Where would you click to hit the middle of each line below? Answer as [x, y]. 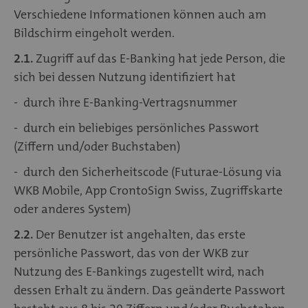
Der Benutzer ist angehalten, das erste [139, 234]
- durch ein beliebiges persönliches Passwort [136, 128]
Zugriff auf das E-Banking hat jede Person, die [161, 58]
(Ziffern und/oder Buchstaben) [97, 146]
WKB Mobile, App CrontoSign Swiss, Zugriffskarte [148, 190]
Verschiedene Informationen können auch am [140, 14]
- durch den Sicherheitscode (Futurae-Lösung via [148, 172]
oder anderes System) [72, 209]
